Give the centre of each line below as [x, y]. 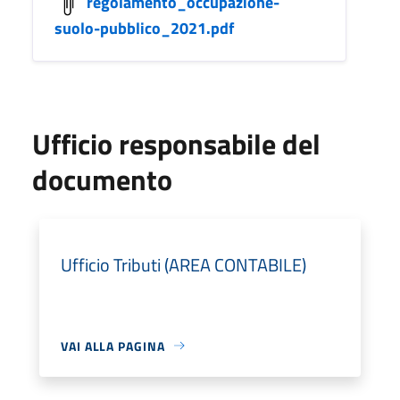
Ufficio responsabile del [176, 143]
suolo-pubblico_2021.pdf [144, 28]
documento [102, 179]
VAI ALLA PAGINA [113, 346]
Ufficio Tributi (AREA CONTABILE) [183, 264]
